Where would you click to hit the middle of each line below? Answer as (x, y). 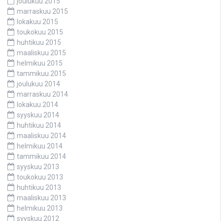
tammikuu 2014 (41, 156)
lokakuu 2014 (37, 104)
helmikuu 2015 (40, 63)
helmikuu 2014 (40, 146)
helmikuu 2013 (40, 208)
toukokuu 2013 (40, 177)
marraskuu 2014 (42, 94)
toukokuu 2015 (40, 32)
